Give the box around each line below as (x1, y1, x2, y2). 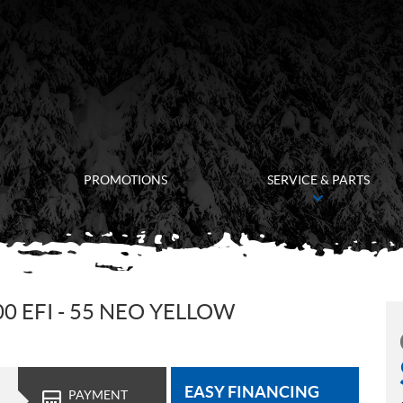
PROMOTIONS (84, 173, 168, 187)
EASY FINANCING (184, 381, 319, 401)
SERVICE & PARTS (266, 173, 370, 187)
